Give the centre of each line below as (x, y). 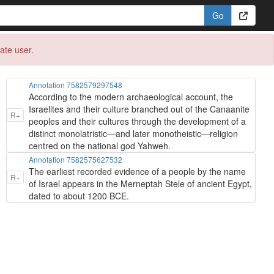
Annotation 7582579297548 (76, 85)
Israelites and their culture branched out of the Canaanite (139, 109)
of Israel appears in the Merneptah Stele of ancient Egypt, (140, 183)
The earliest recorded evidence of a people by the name (137, 171)
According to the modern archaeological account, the (131, 97)
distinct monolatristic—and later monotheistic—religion (133, 133)
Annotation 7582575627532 (76, 159)
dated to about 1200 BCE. (79, 196)
